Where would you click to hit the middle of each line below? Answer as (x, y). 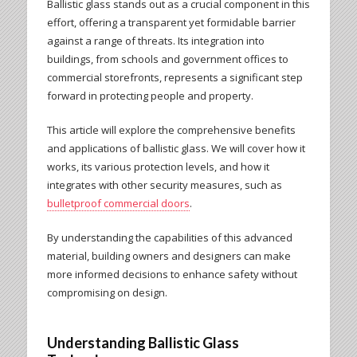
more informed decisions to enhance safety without (172, 275)
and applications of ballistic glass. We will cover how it (176, 149)
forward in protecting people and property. (150, 96)
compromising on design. (107, 293)
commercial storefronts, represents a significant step (175, 78)
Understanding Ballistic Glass (143, 343)
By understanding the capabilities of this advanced (169, 238)
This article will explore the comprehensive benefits (171, 130)
